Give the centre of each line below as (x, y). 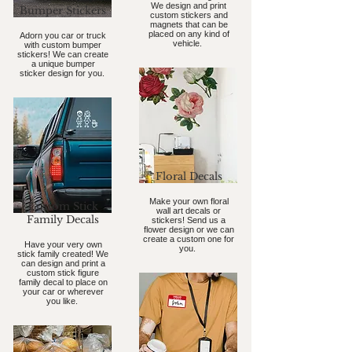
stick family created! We (63, 254)
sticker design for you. (63, 73)
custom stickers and (189, 15)
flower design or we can (189, 229)
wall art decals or (189, 211)
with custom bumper (63, 45)
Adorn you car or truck (63, 35)
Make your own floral (189, 201)
